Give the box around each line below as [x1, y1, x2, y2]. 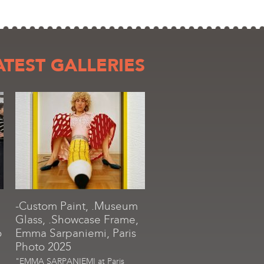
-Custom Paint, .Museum [15, 199, 138, 213]
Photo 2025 [15, 240, 71, 253]
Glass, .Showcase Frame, [15, 213, 138, 226]
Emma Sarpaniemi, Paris [15, 226, 136, 240]
